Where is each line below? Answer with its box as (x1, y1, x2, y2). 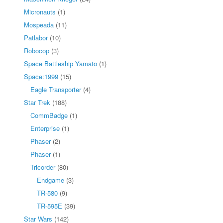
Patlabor (24, 32, 48, 42)
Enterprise (30, 123, 60, 133)
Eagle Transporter (30, 84, 81, 94)
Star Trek (24, 97, 50, 107)
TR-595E (37, 201, 62, 211)
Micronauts (24, 6, 56, 16)
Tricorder (30, 162, 55, 172)
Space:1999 (24, 71, 58, 81)
